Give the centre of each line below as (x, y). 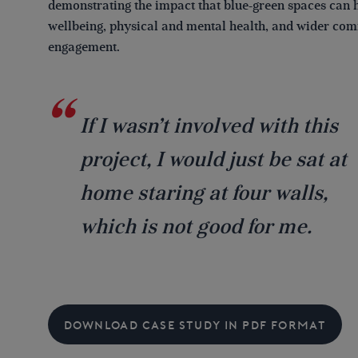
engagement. (84, 48)
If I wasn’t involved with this (209, 125)
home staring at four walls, (204, 193)
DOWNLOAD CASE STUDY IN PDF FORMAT (195, 326)
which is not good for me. (196, 226)
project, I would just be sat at (213, 159)
